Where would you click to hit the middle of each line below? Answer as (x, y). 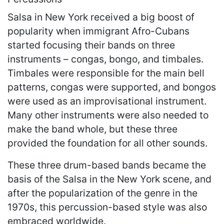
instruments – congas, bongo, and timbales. (105, 59)
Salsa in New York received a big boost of (101, 17)
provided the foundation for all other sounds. (107, 143)
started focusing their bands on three (91, 45)
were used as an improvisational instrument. (107, 101)
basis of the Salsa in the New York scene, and (109, 179)
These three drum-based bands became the (107, 165)
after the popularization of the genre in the (102, 193)
